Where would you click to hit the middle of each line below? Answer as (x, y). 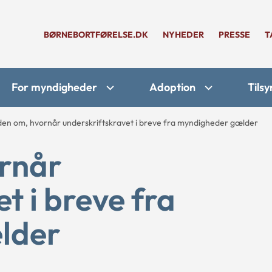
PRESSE (234, 35)
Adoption (172, 87)
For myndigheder (54, 87)
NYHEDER (183, 35)
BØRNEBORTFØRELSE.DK (96, 35)
